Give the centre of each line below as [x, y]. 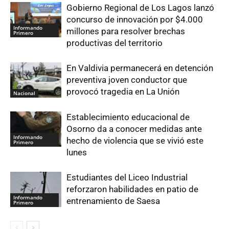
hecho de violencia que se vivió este [135, 141]
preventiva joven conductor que [127, 80]
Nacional [24, 93]
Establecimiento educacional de [128, 117]
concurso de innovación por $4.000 [135, 20]
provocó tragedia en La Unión [123, 92]
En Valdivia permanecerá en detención [140, 68]
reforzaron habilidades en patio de [132, 189]
